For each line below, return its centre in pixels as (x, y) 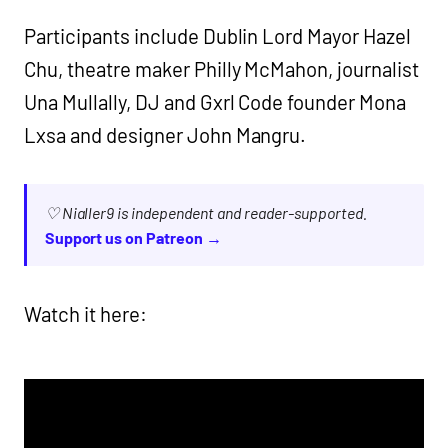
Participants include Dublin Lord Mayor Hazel (218, 36)
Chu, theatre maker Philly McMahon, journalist (222, 69)
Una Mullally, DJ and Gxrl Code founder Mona (215, 102)
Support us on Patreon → (133, 238)
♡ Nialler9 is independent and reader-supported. (205, 213)
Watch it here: (85, 314)
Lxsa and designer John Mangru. (165, 135)
